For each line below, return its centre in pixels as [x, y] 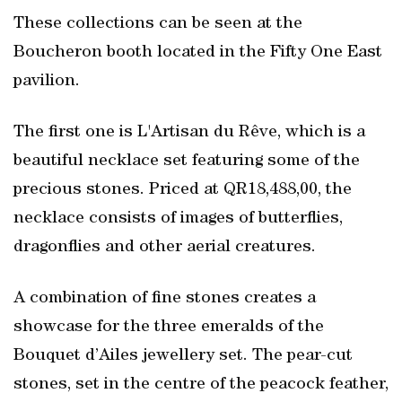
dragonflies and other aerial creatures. [165, 248]
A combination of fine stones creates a [165, 299]
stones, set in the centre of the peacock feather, [201, 385]
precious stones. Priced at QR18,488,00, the [183, 190]
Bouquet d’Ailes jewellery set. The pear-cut [183, 356]
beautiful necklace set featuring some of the [187, 162]
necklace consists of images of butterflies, [178, 219]
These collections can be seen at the [158, 24]
